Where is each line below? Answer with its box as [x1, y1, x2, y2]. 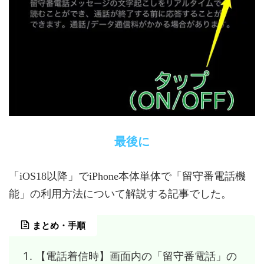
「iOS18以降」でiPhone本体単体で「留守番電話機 [9, 170, 246, 183]
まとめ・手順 [32, 220, 85, 232]
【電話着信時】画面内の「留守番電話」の [35, 249, 237, 262]
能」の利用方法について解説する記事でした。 [9, 188, 232, 200]
